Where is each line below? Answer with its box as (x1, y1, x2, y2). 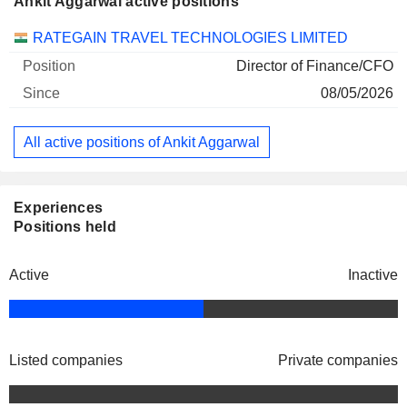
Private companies (278, 352, 398, 369)
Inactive (348, 267, 398, 283)
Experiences (14, 200, 104, 216)
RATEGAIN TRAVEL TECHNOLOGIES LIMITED (33, 30, 348, 45)
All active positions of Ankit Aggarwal (24, 134, 260, 150)
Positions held (14, 219, 116, 235)
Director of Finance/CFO (236, 58, 393, 74)
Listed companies (9, 352, 123, 369)
